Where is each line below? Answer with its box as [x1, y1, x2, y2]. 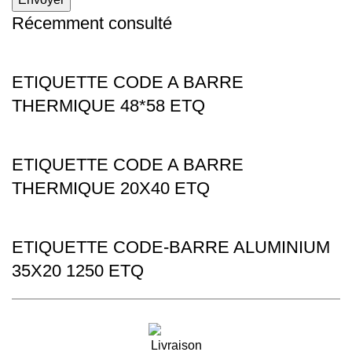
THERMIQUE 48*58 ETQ [12, 96, 205, 116]
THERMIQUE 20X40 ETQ [12, 178, 210, 199]
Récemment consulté [12, 13, 172, 34]
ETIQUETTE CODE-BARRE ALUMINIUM [12, 237, 330, 258]
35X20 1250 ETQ [12, 261, 144, 281]
